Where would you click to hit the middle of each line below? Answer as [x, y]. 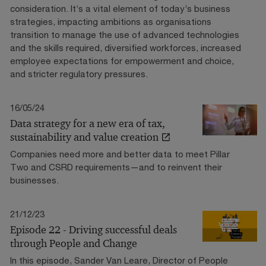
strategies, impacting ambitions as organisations [111, 21]
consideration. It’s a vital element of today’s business [120, 8]
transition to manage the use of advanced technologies [125, 34]
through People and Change [74, 243]
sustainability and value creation [84, 137]
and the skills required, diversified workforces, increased [126, 47]
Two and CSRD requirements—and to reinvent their [116, 167]
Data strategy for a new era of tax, [88, 123]
